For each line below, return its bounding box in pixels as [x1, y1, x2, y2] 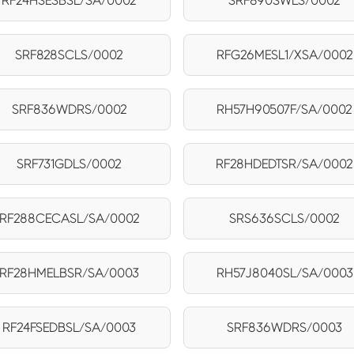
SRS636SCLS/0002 [229, 211, 341, 225]
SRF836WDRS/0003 [227, 320, 343, 334]
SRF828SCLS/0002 [15, 47, 124, 62]
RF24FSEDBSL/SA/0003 [2, 320, 137, 334]
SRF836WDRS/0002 [11, 102, 127, 116]
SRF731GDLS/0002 [17, 156, 122, 171]
